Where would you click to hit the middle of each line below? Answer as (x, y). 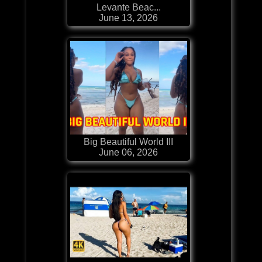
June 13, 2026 (129, 18)
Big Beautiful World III (129, 142)
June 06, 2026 (129, 152)
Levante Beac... (128, 7)
